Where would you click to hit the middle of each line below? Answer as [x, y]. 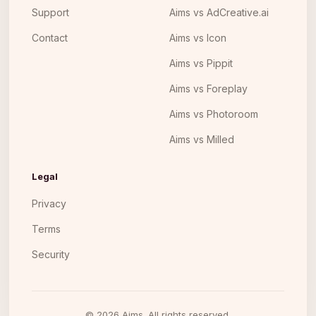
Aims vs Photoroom [214, 114]
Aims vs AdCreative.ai [219, 12]
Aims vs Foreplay [208, 89]
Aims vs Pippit [201, 63]
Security [51, 254]
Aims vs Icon [198, 38]
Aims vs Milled [202, 139]
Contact [50, 38]
